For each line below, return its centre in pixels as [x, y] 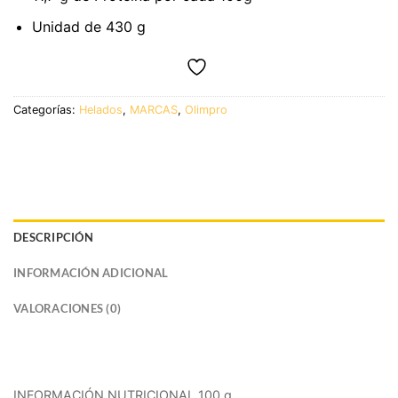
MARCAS [154, 110]
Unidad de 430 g [88, 26]
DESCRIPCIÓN [53, 238]
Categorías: [46, 110]
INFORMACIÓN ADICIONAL [91, 273]
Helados [101, 110]
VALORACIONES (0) [68, 309]
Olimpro [206, 110]
